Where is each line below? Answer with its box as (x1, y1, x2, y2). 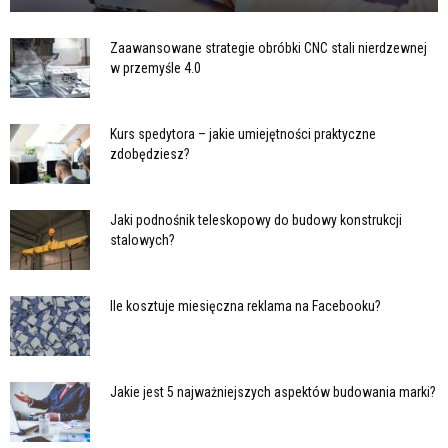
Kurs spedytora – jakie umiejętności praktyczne (110, 125, 376, 142)
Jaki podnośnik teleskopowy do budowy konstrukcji (110, 211, 402, 228)
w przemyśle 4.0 (110, 59, 201, 76)
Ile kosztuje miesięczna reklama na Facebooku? (110, 297, 381, 314)
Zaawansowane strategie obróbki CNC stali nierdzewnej (110, 39, 427, 56)
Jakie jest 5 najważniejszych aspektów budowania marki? (110, 383, 436, 400)
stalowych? (110, 231, 175, 248)
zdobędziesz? (110, 145, 190, 162)
